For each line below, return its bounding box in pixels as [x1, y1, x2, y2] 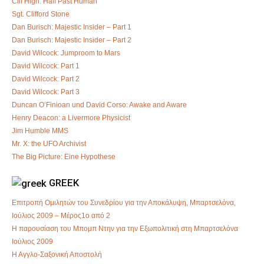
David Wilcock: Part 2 [12, 74, 80, 83]
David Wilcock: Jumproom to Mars [12, 48, 120, 57]
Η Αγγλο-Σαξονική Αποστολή [12, 250, 102, 259]
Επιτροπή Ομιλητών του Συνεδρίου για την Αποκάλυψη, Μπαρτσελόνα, [12, 199, 236, 207]
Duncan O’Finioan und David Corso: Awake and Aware [12, 100, 187, 109]
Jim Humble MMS [12, 126, 68, 135]
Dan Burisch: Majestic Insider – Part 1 [12, 22, 131, 31]
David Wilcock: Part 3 [12, 87, 80, 96]
